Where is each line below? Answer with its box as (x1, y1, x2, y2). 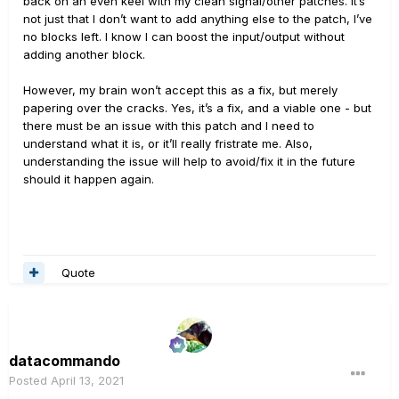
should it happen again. (23, 171, 154, 186)
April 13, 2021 (51, 373, 124, 388)
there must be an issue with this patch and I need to (23, 118, 314, 133)
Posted (9, 373, 51, 388)
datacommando (9, 352, 120, 370)
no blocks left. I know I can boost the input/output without (23, 28, 345, 44)
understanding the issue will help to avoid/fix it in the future (23, 153, 355, 168)
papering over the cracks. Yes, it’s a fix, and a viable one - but (23, 100, 371, 115)
